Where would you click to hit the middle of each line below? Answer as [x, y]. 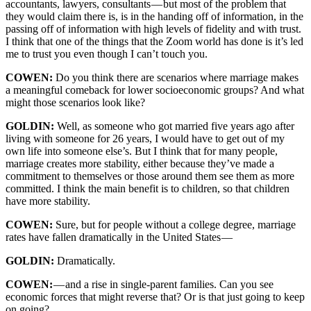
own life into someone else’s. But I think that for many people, [142, 151]
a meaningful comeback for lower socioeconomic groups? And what [155, 90]
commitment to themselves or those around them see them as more [150, 176]
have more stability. [48, 201]
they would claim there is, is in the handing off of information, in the [154, 17]
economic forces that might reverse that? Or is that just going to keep [155, 297]
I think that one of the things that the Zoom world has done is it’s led [154, 42]
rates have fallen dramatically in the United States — [119, 237]
